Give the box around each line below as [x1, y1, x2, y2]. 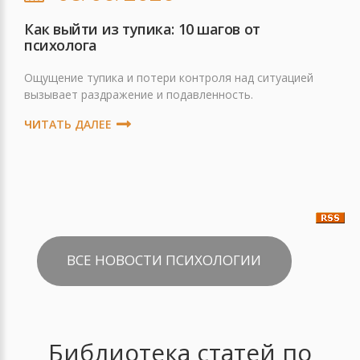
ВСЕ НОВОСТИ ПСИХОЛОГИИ [67, 251, 261, 269]
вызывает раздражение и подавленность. [24, 87, 253, 102]
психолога [24, 35, 97, 55]
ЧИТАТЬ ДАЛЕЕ [24, 117, 112, 132]
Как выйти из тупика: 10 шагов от [24, 19, 260, 39]
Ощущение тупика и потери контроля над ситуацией [24, 70, 313, 85]
